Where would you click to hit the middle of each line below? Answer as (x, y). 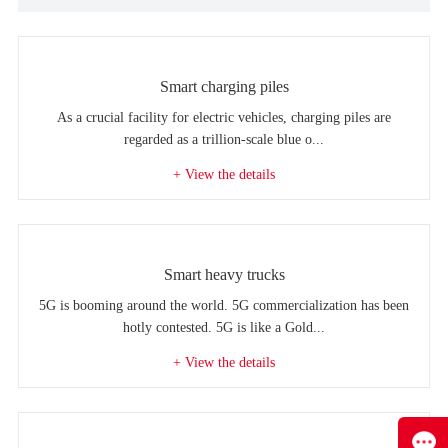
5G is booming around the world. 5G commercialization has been (224, 306)
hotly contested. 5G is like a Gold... (224, 328)
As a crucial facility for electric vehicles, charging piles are (224, 118)
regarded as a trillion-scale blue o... (224, 140)
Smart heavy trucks (224, 275)
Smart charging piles (224, 87)
